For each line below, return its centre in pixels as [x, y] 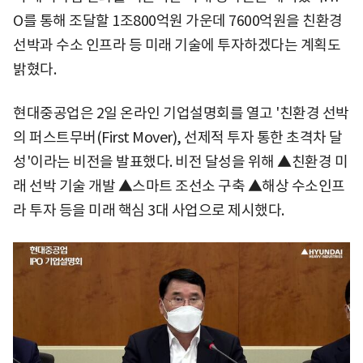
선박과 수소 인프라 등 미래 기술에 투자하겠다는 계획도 [177, 45]
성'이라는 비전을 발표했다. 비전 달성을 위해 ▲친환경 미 [180, 162]
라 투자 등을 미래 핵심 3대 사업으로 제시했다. [149, 210]
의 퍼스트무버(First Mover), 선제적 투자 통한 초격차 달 [178, 137]
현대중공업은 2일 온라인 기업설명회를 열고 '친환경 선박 [181, 113]
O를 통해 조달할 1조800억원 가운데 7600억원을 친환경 [178, 21]
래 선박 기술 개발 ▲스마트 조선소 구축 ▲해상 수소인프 [179, 186]
